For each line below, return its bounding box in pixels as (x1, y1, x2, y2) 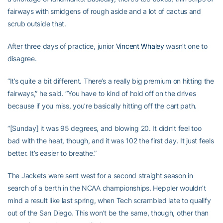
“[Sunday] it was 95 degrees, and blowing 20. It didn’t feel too (7, 124, 202, 132)
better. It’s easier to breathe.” (7, 149, 97, 157)
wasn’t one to (164, 42, 208, 50)
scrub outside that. (7, 19, 66, 28)
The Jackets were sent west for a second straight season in (7, 171, 193, 180)
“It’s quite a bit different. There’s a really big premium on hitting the (7, 77, 214, 85)
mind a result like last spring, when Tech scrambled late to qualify (7, 196, 211, 205)
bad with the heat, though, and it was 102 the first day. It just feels (7, 136, 214, 145)
